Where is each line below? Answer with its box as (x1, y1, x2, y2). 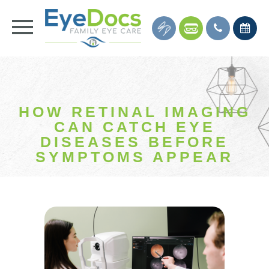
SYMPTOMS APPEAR (35, 148, 234, 166)
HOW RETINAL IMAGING (18, 103, 251, 121)
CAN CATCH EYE (53, 118, 216, 136)
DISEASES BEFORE (40, 133, 229, 151)
